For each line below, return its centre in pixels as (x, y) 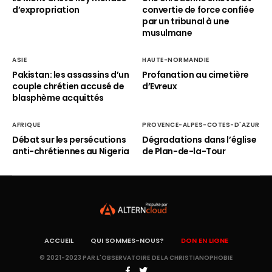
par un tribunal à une (186, 21)
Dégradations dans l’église (199, 140)
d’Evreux (160, 86)
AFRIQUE (26, 125)
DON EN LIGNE (204, 240)
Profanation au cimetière (195, 75)
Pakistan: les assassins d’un (71, 75)
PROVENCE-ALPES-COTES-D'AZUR (201, 125)
